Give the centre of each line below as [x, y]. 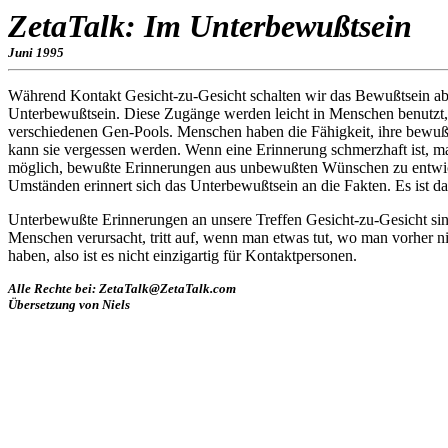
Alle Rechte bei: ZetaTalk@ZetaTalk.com [122, 288]
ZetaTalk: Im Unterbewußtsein [210, 26]
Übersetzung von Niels [69, 304]
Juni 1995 [36, 52]
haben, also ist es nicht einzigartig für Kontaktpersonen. [182, 255]
